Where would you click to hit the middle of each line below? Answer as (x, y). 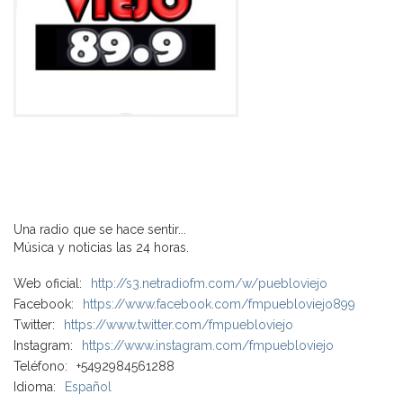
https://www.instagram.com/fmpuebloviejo (208, 345)
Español (88, 386)
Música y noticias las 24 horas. (101, 247)
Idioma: (35, 386)
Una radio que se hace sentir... (100, 229)
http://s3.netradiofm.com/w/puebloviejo (209, 283)
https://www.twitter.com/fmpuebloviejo (179, 324)
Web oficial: (48, 283)
